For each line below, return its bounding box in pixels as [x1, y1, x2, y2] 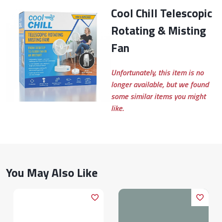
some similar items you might [111, 90, 206, 102]
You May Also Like [6, 164, 98, 181]
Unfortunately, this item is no [111, 66, 204, 78]
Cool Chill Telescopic [111, 4, 117, 22]
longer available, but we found [111, 78, 209, 90]
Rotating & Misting [111, 22, 206, 39]
